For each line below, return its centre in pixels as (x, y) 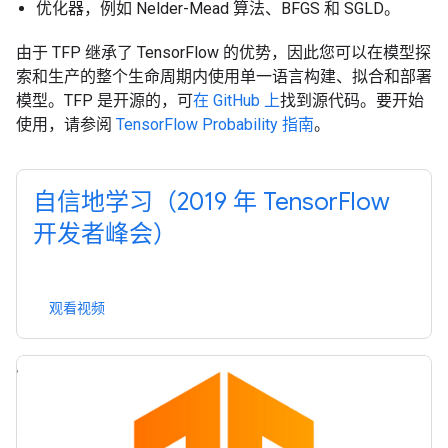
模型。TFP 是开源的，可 (104, 100)
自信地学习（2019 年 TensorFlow (211, 202)
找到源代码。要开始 (352, 100)
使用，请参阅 (66, 124)
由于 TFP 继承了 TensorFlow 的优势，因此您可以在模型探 (223, 52)
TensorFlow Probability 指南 (215, 124)
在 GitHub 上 (236, 100)
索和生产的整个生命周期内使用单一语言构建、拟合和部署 (224, 76)
